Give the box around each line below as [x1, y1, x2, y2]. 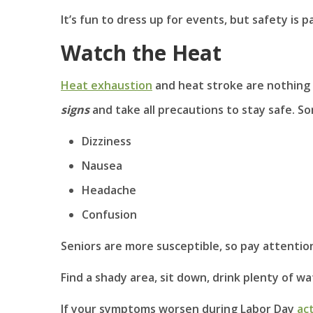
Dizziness [82, 133, 131, 149]
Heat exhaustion [61, 77, 152, 93]
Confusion [82, 206, 137, 222]
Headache [82, 182, 136, 198]
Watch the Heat [61, 38, 221, 67]
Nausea [82, 157, 122, 173]
